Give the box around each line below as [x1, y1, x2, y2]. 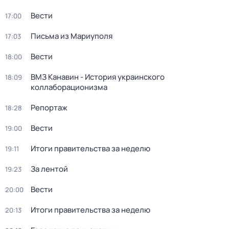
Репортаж [31, 102, 67, 113]
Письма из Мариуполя [31, 31, 112, 41]
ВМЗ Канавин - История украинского [31, 72, 165, 82]
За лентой [31, 164, 68, 174]
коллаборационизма [31, 82, 107, 93]
